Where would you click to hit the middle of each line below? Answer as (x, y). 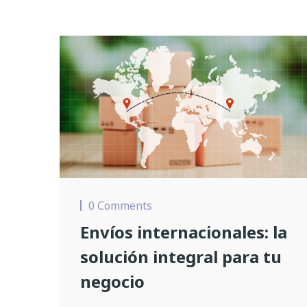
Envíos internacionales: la (184, 232)
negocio (112, 282)
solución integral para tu (181, 257)
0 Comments (120, 206)
